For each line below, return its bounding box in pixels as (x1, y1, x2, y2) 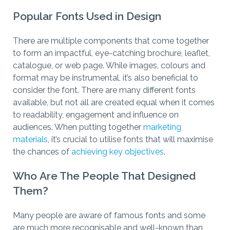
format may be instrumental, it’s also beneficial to (13, 73, 198, 83)
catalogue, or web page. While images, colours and (13, 61, 205, 71)
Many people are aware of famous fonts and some (13, 210, 205, 221)
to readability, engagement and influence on (13, 110, 179, 120)
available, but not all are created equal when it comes (13, 98, 215, 108)
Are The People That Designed (40, 169, 196, 183)
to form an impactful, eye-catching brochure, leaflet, (13, 48, 210, 59)
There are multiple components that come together (13, 36, 209, 46)
